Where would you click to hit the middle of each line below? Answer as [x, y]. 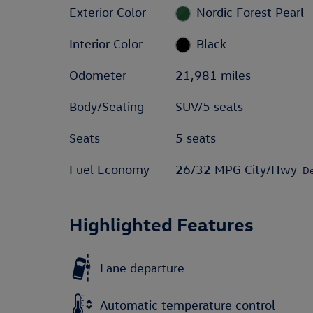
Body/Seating [107, 107]
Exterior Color [108, 12]
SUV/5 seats [209, 107]
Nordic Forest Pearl [250, 12]
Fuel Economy [109, 169]
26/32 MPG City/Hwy [236, 169]
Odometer [98, 75]
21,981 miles [213, 75]
